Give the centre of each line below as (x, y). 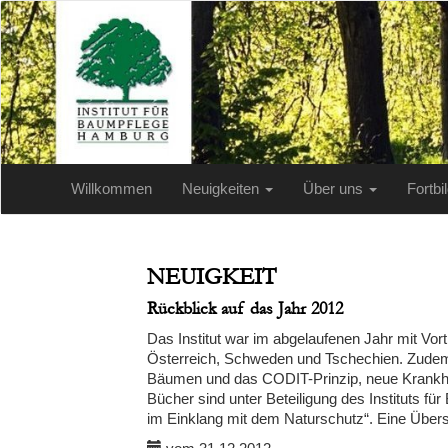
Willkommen (111, 188)
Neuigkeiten (222, 188)
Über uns (335, 188)
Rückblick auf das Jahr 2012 (245, 308)
